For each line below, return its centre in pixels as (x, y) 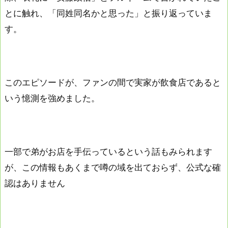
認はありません (35, 183)
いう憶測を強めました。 (52, 98)
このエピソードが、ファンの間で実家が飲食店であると (113, 82)
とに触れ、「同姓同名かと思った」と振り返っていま (108, 13)
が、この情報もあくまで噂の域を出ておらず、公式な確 (113, 168)
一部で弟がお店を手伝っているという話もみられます (108, 152)
